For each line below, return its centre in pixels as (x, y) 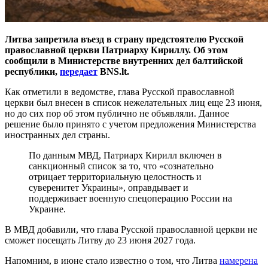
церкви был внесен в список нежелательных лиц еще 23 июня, (133, 102)
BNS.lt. (113, 71)
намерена (239, 260)
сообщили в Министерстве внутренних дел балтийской (124, 60)
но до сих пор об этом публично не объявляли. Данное (117, 113)
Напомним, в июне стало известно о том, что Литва (112, 260)
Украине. (47, 209)
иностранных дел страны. (57, 135)
